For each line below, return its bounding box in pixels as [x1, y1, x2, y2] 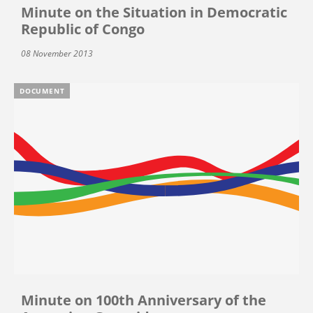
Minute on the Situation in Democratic [21, 3, 287, 22]
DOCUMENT [20, 86, 65, 96]
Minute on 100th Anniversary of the [21, 290, 266, 310]
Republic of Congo [21, 20, 145, 39]
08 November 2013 [21, 48, 93, 60]
